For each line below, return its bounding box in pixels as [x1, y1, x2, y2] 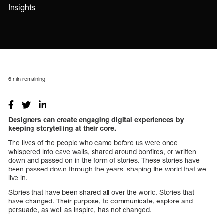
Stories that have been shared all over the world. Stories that [8, 187, 194, 196]
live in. [8, 173, 28, 182]
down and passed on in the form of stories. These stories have [8, 155, 200, 164]
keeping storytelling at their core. [8, 124, 116, 132]
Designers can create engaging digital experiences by [8, 115, 184, 124]
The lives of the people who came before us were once [8, 138, 178, 147]
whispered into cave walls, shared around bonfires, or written [8, 147, 196, 155]
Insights [8, 2, 35, 12]
